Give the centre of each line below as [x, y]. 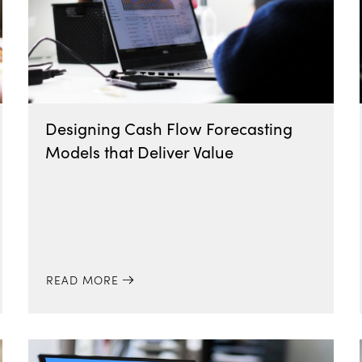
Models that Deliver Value [139, 152]
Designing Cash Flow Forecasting [168, 128]
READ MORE [83, 280]
